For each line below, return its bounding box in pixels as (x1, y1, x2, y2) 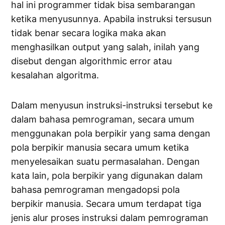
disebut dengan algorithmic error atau (11, 56, 172, 67)
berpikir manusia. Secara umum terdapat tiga (11, 198, 202, 209)
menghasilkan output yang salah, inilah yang (11, 42, 200, 53)
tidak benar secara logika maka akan (11, 28, 167, 39)
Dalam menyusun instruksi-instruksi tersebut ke (11, 100, 213, 111)
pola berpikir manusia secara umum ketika (11, 142, 189, 153)
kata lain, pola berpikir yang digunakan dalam (11, 170, 203, 181)
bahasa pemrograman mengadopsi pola (11, 184, 180, 195)
